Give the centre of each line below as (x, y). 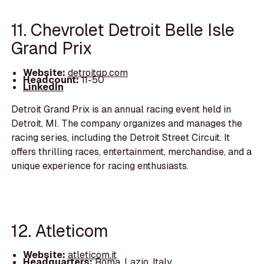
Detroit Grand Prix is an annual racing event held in (121, 109)
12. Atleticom (60, 230)
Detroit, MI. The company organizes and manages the (127, 123)
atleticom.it (92, 255)
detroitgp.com (98, 72)
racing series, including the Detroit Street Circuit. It (121, 137)
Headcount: (51, 80)
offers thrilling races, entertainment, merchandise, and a (132, 151)
